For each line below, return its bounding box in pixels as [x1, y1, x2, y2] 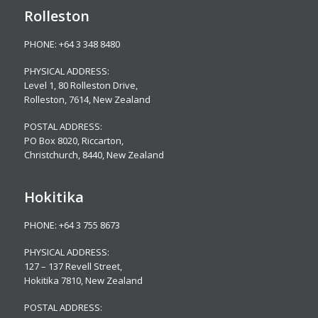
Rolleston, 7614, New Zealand [23, 93, 150, 106]
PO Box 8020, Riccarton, [23, 134, 124, 148]
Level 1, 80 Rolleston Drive [23, 79, 136, 92]
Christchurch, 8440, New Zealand [23, 148, 164, 162]
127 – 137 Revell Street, [23, 260, 122, 273]
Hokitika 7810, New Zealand [23, 274, 143, 287]
